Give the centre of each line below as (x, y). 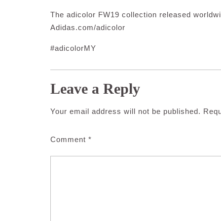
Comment (69, 140)
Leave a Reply (95, 89)
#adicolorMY (73, 48)
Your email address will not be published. (126, 111)
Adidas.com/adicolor (88, 28)
